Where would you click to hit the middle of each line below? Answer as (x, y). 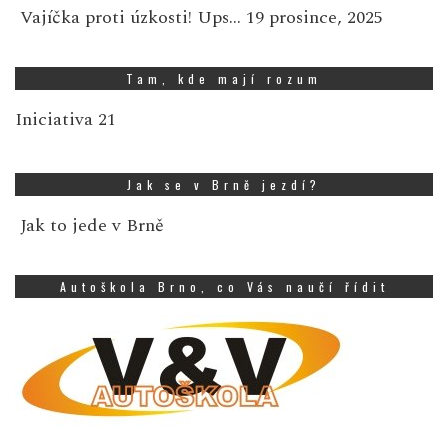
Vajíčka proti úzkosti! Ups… (130, 17)
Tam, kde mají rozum (224, 78)
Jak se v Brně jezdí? (224, 184)
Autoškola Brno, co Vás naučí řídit (224, 286)
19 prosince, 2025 (314, 17)
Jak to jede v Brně (92, 225)
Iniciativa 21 (65, 119)
